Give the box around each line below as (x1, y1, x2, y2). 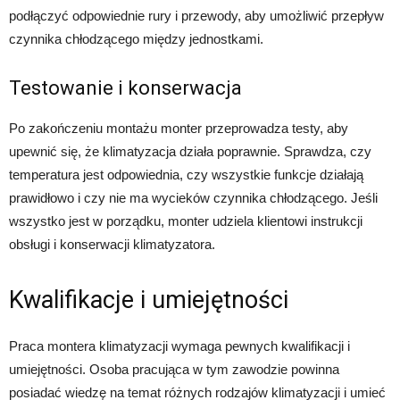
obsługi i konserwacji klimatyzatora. (9, 236, 215, 252)
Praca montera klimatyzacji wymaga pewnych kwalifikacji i (9, 337, 350, 354)
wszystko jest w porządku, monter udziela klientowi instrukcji (9, 212, 362, 229)
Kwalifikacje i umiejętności (9, 285, 288, 314)
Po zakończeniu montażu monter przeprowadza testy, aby (9, 120, 348, 136)
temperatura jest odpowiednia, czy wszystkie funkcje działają (9, 166, 363, 182)
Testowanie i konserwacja (9, 76, 242, 99)
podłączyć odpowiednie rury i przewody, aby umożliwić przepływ (9, 7, 384, 23)
